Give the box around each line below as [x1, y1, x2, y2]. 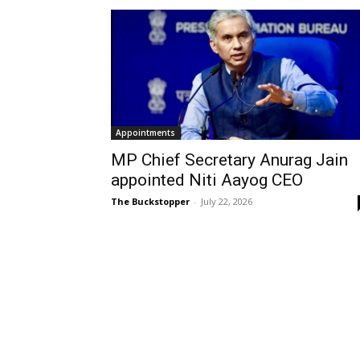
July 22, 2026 [201, 194, 252, 207]
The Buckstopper [111, 194, 190, 207]
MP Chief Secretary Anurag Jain [111, 149, 348, 170]
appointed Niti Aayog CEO [111, 170, 303, 190]
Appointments [116, 126, 175, 138]
